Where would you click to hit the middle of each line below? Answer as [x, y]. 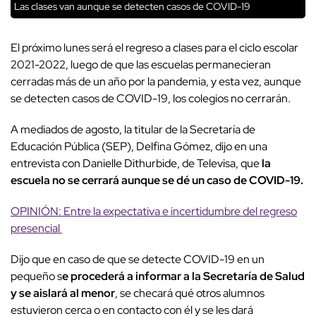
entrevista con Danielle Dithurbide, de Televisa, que [135, 164]
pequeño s [36, 276]
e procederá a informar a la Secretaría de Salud [183, 276]
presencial [36, 229]
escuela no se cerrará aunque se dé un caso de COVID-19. [157, 181]
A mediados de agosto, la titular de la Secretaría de [133, 130]
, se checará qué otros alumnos [190, 293]
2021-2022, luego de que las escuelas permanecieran [141, 65]
